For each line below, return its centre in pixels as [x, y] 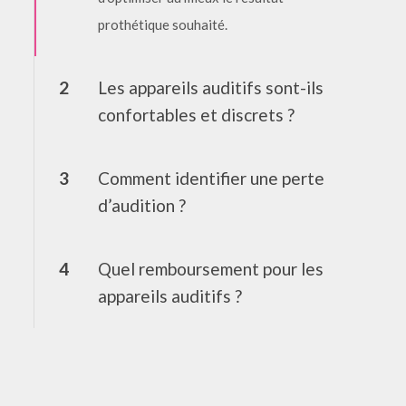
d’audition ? [141, 205]
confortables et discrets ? [196, 115]
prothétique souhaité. [162, 24]
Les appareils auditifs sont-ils [210, 87]
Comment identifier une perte [211, 178]
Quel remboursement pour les [210, 269]
